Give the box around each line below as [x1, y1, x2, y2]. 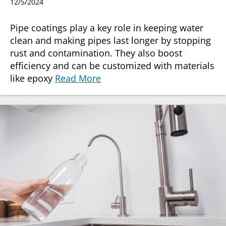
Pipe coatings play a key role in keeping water [10, 22, 203, 34]
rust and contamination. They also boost [10, 47, 182, 60]
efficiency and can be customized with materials [10, 60, 214, 72]
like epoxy [10, 72, 55, 85]
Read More [55, 72, 101, 85]
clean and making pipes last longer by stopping [10, 34, 211, 47]
